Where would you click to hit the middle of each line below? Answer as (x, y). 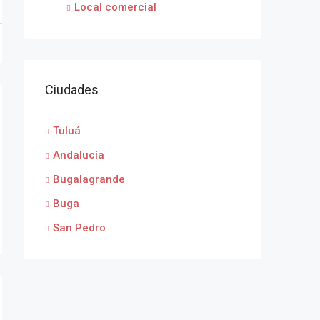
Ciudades (72, 89)
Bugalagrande (89, 179)
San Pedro (79, 227)
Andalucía (79, 155)
